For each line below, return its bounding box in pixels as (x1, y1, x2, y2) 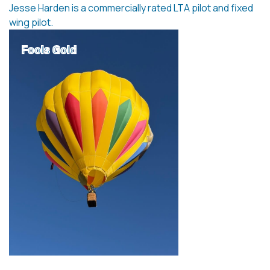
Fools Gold (21, 43, 77, 57)
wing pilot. (9, 16, 53, 30)
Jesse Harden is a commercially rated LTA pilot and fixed (9, 1, 253, 15)
